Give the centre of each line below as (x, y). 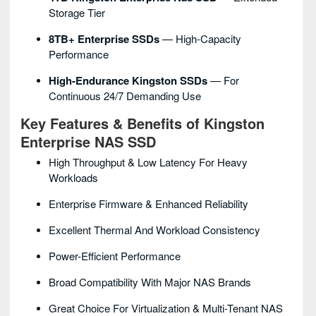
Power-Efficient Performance (115, 256)
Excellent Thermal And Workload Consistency (154, 230)
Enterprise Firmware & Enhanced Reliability (148, 203)
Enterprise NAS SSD (88, 141)
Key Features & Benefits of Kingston (142, 123)
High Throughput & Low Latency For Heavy (148, 162)
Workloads (73, 177)
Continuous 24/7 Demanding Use (125, 96)
